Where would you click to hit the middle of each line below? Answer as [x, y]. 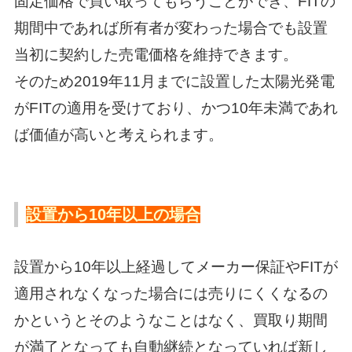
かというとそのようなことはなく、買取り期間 [170, 320]
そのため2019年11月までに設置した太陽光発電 [174, 81]
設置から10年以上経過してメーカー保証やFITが [176, 266]
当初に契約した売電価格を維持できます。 [156, 54]
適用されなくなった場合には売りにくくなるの [170, 293]
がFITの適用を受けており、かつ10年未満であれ [176, 108]
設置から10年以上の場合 [113, 214]
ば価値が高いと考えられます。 [118, 134]
